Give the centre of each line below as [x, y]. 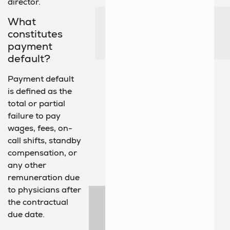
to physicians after [44, 190]
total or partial [36, 104]
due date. [26, 215]
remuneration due [44, 178]
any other [27, 165]
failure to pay [34, 116]
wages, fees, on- [40, 128]
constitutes [35, 34]
